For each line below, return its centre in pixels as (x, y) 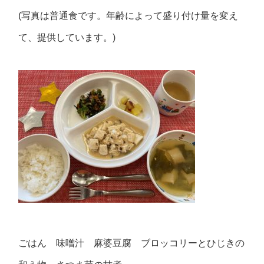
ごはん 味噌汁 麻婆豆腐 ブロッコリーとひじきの (132, 243)
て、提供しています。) (67, 38)
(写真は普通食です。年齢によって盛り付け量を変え (128, 16)
